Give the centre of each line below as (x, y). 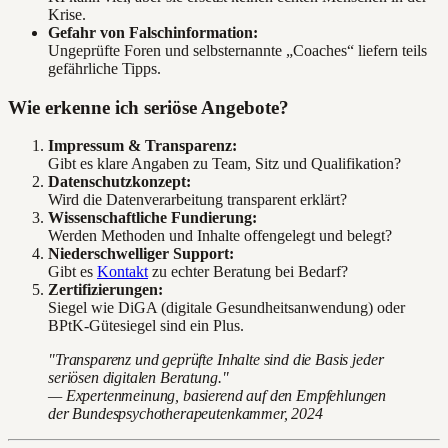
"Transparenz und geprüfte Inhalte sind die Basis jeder (216, 360)
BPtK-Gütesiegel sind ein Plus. (146, 326)
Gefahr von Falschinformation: (153, 33)
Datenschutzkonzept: (119, 182)
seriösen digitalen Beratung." (138, 378)
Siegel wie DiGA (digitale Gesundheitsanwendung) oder (226, 308)
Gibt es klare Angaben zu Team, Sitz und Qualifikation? (224, 164)
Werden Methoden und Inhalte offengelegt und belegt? (220, 236)
